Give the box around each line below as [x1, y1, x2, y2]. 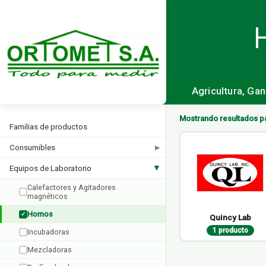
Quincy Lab [209, 213, 251, 222]
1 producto [212, 226, 248, 235]
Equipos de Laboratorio [9, 163, 91, 173]
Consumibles [9, 142, 55, 152]
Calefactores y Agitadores [27, 183, 116, 192]
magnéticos [27, 192, 68, 201]
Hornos [27, 210, 53, 218]
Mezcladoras [27, 245, 72, 254]
